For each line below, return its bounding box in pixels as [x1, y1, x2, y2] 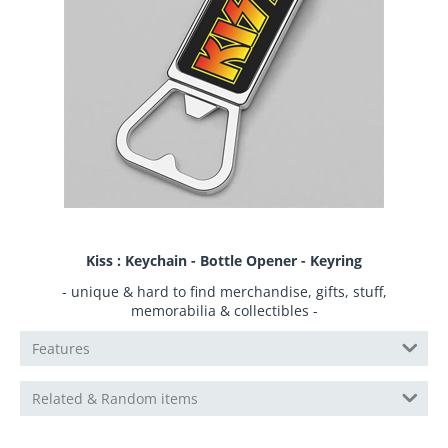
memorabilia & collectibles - [130, 301, 318, 320]
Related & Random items [32, 389, 198, 408]
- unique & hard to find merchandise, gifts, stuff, [61, 282, 387, 301]
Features [32, 339, 90, 358]
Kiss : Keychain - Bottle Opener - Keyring [86, 251, 362, 270]
